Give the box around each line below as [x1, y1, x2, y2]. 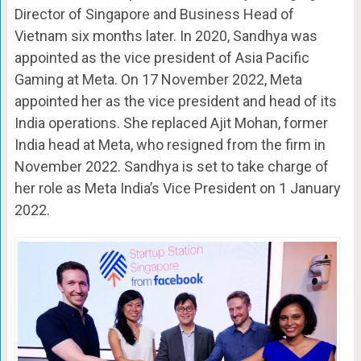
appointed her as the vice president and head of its [14, 92, 337, 110]
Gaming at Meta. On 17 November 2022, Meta [14, 70, 302, 88]
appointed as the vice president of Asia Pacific [14, 48, 309, 66]
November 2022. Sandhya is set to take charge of [14, 157, 329, 175]
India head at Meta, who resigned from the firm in [14, 135, 326, 153]
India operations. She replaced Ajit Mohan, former [14, 114, 328, 131]
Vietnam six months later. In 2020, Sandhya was [14, 27, 317, 44]
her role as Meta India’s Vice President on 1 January [14, 179, 341, 197]
